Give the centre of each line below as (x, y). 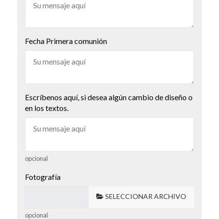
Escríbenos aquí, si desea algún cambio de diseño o (109, 97)
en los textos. (47, 108)
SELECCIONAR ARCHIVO (146, 197)
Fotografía (43, 176)
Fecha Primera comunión (66, 41)
